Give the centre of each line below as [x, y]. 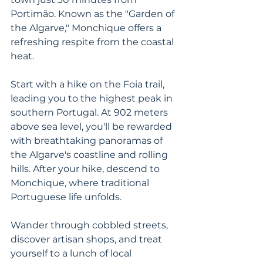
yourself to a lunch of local [72, 253]
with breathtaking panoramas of [88, 141]
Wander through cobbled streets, [90, 225]
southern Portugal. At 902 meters [90, 112]
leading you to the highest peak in [93, 98]
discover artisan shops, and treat [87, 239]
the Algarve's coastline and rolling [90, 155]
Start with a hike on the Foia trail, [89, 84]
